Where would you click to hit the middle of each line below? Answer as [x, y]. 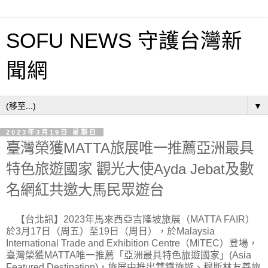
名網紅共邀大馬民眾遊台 [85, 190]
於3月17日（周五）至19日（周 [72, 231]
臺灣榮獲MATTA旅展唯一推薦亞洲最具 [130, 148]
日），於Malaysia [176, 231]
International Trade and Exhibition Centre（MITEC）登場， [132, 243]
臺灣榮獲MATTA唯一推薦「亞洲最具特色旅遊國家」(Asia [129, 255]
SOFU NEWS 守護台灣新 [124, 41]
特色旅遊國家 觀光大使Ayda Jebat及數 [130, 169]
